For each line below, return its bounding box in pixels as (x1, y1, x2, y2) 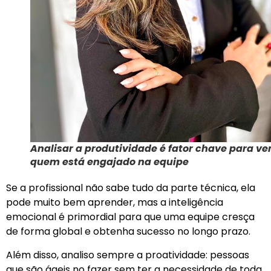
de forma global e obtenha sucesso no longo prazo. (6, 224, 250, 239)
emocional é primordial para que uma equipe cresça (6, 210, 255, 224)
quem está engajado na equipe (30, 155, 189, 169)
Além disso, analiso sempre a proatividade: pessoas (6, 247, 249, 262)
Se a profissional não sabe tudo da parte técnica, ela (6, 181, 255, 195)
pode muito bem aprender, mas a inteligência (6, 195, 223, 210)
